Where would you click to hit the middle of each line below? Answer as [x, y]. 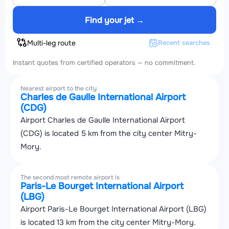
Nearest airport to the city [59, 89]
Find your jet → [114, 20]
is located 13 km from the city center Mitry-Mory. [108, 223]
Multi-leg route [51, 43]
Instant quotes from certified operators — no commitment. [104, 63]
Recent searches [184, 43]
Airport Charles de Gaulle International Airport [103, 120]
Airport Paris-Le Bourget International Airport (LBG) [113, 209]
